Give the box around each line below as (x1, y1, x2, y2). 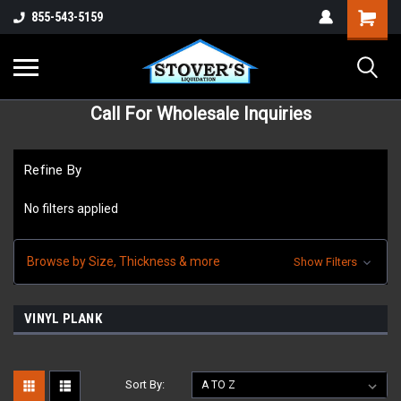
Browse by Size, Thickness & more (27, 253, 220, 269)
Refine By (24, 162, 82, 178)
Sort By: (125, 377, 166, 391)
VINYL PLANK (24, 310, 102, 327)
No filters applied (24, 200, 118, 216)
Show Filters (293, 254, 360, 269)
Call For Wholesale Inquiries (90, 103, 311, 124)
